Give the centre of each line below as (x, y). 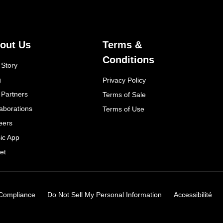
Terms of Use (123, 109)
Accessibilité (193, 195)
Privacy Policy (124, 80)
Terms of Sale (124, 95)
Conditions (128, 60)
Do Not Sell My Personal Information (105, 195)
